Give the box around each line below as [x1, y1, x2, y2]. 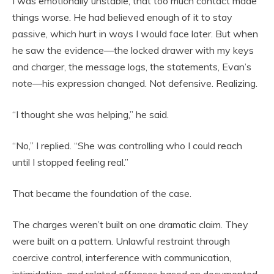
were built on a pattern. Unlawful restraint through [12, 235, 230, 248]
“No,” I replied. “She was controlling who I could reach [12, 139, 242, 152]
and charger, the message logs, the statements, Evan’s [12, 61, 251, 73]
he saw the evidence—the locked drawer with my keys [12, 44, 254, 57]
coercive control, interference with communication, [12, 251, 231, 264]
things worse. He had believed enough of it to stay [12, 11, 232, 24]
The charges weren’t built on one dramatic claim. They [12, 218, 248, 231]
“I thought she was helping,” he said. [12, 108, 169, 121]
